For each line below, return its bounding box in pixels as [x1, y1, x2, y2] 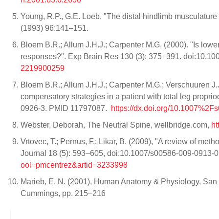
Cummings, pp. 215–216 [21, 189, 108, 197]
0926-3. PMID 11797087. [21, 104, 111, 112]
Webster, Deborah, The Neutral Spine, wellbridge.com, [21, 121, 211, 129]
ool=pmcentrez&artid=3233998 [21, 161, 128, 169]
